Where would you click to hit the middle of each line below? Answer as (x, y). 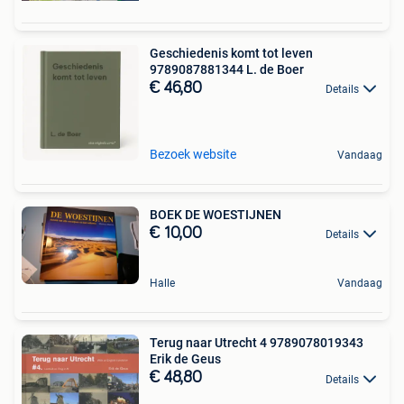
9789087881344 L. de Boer (227, 69)
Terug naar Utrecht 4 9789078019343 (257, 343)
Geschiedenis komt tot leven (231, 53)
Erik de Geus (185, 359)
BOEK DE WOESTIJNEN (216, 215)
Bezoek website (193, 154)
